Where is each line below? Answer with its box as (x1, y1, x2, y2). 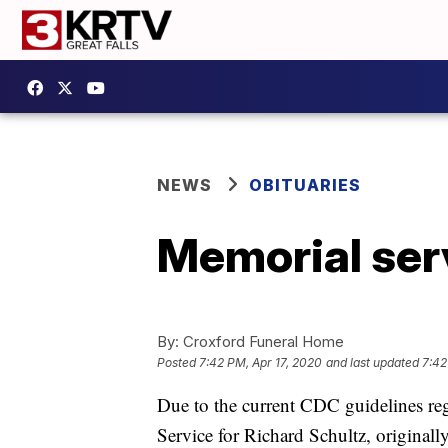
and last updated (326, 355, 419, 371)
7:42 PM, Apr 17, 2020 (199, 355, 322, 371)
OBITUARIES (249, 175, 361, 195)
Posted (157, 355, 199, 371)
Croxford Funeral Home (179, 332, 344, 351)
